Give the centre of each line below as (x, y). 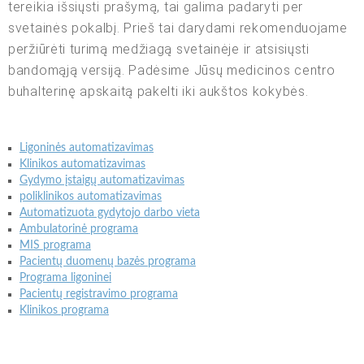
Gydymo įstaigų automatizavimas (102, 180)
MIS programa (55, 245)
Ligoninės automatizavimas (87, 147)
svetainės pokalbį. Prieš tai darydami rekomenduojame (178, 28)
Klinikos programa (64, 310)
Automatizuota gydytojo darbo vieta (110, 212)
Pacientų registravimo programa (99, 294)
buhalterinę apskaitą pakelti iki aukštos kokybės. (158, 91)
